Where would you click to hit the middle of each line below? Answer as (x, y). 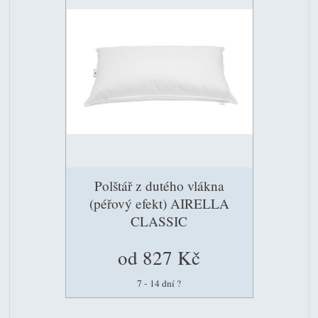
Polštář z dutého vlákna (159, 186)
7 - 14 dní (157, 283)
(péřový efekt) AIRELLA (159, 204)
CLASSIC (159, 221)
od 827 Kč (159, 258)
